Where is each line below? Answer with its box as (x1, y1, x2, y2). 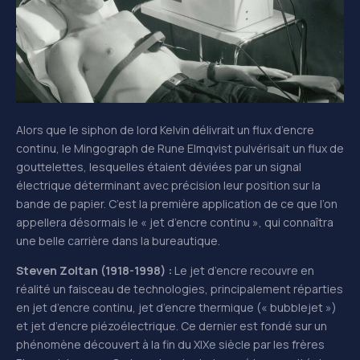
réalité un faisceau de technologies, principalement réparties (16, 281, 343, 297)
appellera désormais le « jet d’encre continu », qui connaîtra (16, 214, 333, 230)
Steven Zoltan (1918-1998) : (16, 263, 172, 279)
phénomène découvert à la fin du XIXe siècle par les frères (16, 337, 325, 353)
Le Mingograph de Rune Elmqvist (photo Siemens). (16, 102, 311, 121)
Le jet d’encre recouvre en (172, 263, 314, 279)
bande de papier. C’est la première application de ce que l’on (16, 195, 337, 211)
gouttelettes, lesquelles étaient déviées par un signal (16, 158, 301, 174)
